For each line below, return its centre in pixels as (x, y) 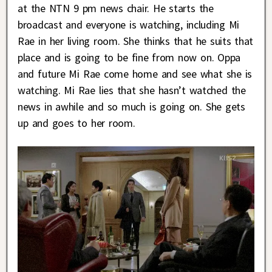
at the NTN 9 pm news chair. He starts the (116, 8)
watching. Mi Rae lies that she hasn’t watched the (132, 90)
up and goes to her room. (76, 123)
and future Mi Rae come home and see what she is (135, 74)
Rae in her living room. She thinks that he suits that (136, 41)
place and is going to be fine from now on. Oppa (129, 58)
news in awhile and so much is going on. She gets (131, 107)
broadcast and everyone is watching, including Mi (129, 25)
